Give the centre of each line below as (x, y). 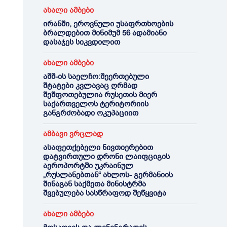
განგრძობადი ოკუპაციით (90, 113)
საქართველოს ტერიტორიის (96, 104)
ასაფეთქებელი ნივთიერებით (98, 147)
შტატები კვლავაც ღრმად (90, 86)
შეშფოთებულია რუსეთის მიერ (100, 95)
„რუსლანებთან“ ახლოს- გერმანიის (108, 175)
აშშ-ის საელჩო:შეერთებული (96, 77)
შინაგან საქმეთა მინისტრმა (94, 184)
